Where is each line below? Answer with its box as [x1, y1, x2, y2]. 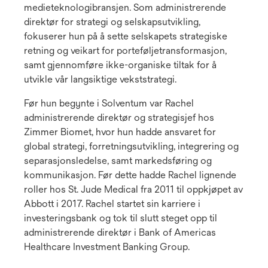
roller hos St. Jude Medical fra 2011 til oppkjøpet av [24, 183, 243, 195]
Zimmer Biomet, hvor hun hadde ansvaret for [24, 126, 216, 138]
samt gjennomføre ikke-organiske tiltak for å [24, 59, 217, 71]
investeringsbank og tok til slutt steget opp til [24, 212, 217, 224]
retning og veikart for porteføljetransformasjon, [24, 44, 227, 56]
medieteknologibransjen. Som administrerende [24, 1, 226, 13]
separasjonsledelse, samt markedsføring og [24, 154, 212, 166]
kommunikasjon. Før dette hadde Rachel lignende [24, 169, 236, 181]
